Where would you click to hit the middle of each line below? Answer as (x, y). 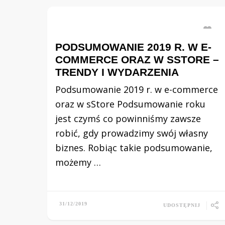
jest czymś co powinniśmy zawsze (128, 119)
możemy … (78, 162)
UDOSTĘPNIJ (182, 205)
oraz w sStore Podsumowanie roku (130, 104)
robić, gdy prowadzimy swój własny (132, 133)
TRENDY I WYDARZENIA (117, 72)
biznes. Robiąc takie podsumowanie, (134, 148)
